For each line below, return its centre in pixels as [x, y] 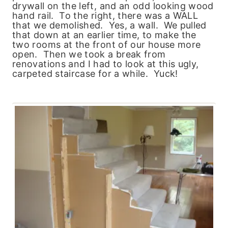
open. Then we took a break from [89, 54]
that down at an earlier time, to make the [104, 35]
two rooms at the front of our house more [107, 44]
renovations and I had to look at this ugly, [106, 64]
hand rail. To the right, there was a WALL [105, 15]
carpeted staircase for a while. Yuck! [95, 73]
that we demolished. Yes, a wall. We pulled [109, 25]
